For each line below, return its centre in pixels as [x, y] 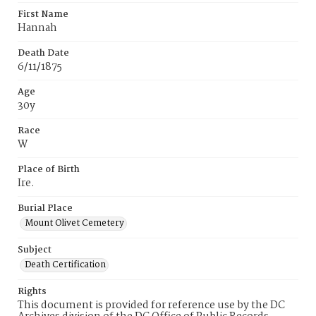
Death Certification [65, 265]
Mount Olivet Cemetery [74, 223]
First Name [43, 14]
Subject [35, 250]
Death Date [43, 53]
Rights [32, 292]
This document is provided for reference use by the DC [151, 305]
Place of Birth [49, 170]
